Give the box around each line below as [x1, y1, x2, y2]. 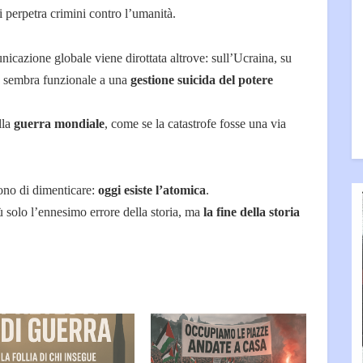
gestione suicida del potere [130, 73, 273, 88]
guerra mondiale [14, 117, 105, 131]
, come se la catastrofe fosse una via [105, 117, 286, 131]
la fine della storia [203, 205, 300, 220]
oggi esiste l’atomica [98, 183, 206, 198]
